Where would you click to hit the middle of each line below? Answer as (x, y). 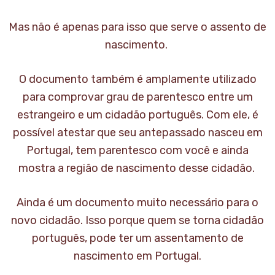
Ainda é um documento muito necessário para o (137, 203)
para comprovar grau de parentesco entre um (137, 97)
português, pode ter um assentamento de (137, 238)
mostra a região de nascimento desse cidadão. (137, 168)
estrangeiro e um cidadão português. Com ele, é (137, 115)
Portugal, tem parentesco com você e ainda (137, 151)
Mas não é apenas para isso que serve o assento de (137, 27)
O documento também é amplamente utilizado (137, 79)
